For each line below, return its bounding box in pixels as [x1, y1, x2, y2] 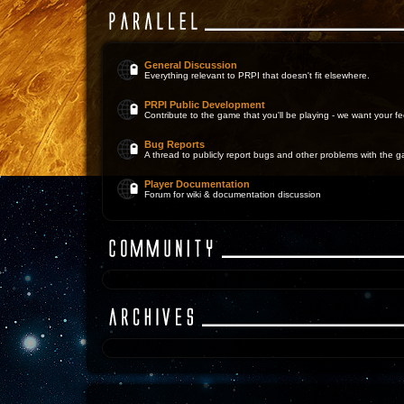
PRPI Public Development [144, 99, 265, 110]
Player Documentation [144, 179, 250, 189]
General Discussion [144, 60, 237, 70]
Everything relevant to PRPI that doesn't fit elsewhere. [144, 70, 370, 80]
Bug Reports [144, 139, 205, 150]
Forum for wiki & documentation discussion [144, 189, 321, 199]
